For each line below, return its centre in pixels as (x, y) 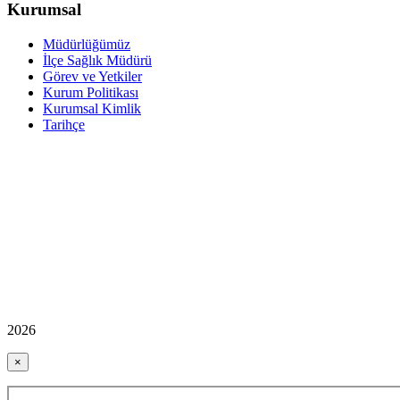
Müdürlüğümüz (87, 44)
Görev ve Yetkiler (92, 76)
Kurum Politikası (91, 92)
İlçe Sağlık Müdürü (97, 60)
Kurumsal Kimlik (92, 108)
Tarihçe (64, 124)
